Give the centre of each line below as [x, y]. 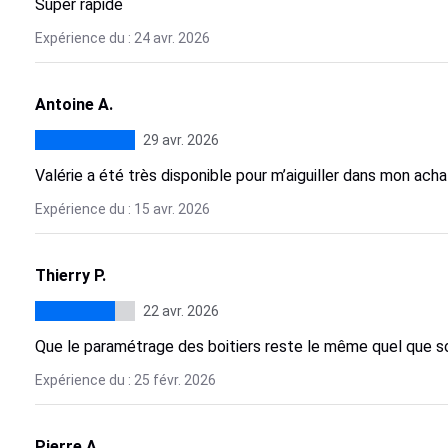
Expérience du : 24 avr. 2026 [122, 38]
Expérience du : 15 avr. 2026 [122, 209]
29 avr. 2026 [180, 140]
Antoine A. [73, 104]
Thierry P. [70, 275]
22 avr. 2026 [180, 311]
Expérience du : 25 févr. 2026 [125, 380]
